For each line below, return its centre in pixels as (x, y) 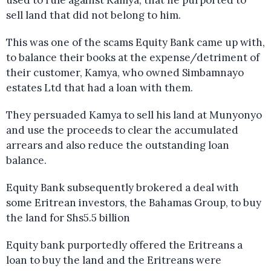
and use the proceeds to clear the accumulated (122, 130)
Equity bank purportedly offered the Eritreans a (124, 245)
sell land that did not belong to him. (93, 15)
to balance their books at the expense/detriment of (133, 57)
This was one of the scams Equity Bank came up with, (135, 42)
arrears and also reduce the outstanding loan (118, 145)
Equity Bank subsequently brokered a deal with (122, 187)
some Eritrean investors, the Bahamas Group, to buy (134, 202)
